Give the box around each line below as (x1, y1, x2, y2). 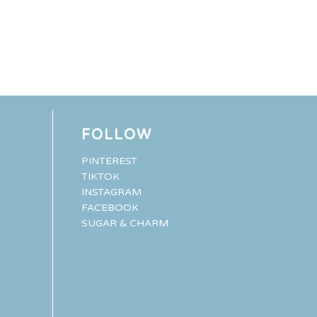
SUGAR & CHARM (81, 217, 168, 229)
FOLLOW (81, 126, 152, 144)
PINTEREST (81, 154, 137, 167)
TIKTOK (81, 170, 120, 183)
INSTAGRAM (81, 185, 142, 198)
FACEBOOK (81, 201, 139, 214)
